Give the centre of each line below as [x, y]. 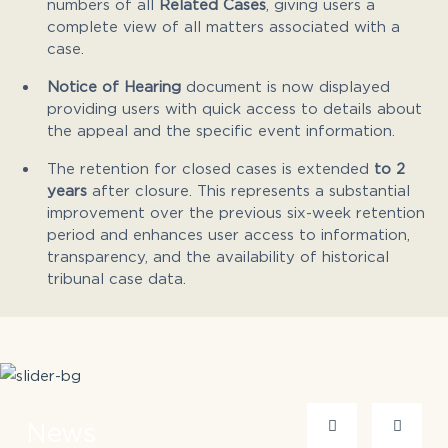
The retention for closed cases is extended [210, 167]
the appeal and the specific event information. [221, 129]
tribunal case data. [116, 277]
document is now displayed [285, 85]
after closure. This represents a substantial [248, 189]
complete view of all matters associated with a [223, 25]
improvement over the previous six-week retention [236, 211]
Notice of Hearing [114, 85]
